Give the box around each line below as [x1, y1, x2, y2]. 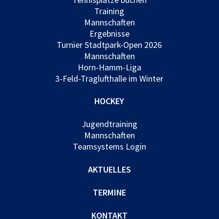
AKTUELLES [88, 164, 131, 175]
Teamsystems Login [72, 141, 146, 153]
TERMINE [92, 186, 126, 198]
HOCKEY [94, 95, 125, 107]
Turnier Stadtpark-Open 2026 [57, 39, 162, 50]
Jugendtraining [81, 118, 137, 130]
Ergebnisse [89, 27, 130, 39]
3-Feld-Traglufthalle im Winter [55, 72, 164, 84]
